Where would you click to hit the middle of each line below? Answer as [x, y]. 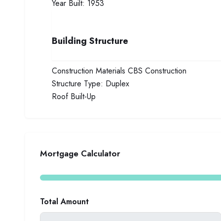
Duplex [117, 84]
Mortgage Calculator [80, 153]
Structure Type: [77, 84]
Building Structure [90, 41]
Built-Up [83, 96]
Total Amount [64, 202]
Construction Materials [89, 71]
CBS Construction [157, 71]
